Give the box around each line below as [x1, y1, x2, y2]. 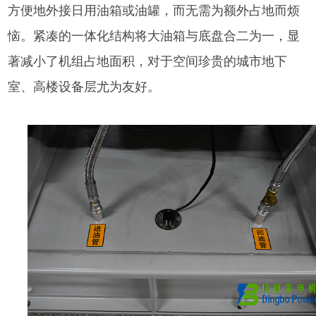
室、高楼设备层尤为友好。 [8, 80, 161, 95]
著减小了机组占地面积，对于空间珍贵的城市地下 [8, 54, 288, 69]
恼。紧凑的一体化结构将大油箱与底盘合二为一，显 [8, 29, 300, 44]
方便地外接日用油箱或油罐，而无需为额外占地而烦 [8, 4, 300, 18]
